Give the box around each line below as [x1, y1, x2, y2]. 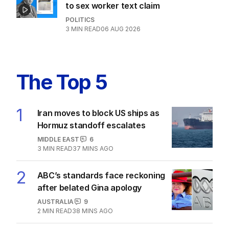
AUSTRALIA [37, 197, 74, 205]
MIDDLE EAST [37, 135, 79, 143]
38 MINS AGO [72, 207, 113, 215]
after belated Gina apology [37, 182, 142, 193]
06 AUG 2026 [101, 25, 141, 33]
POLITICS [65, 15, 95, 24]
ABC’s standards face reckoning [37, 170, 165, 180]
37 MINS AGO [72, 144, 113, 152]
